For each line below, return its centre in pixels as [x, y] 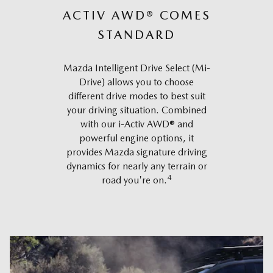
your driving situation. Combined [136, 110]
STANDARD [136, 35]
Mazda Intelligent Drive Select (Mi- [136, 68]
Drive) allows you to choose [136, 82]
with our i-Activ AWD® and [136, 124]
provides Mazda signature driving [136, 152]
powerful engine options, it [136, 138]
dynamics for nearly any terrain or [136, 166]
